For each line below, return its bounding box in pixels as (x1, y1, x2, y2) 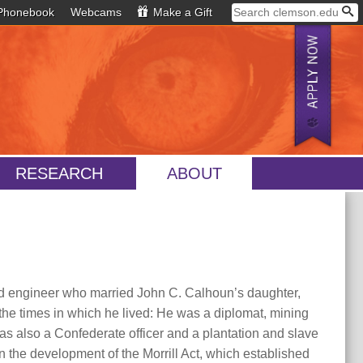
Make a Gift (149, 6, 212, 19)
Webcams (70, 6, 122, 19)
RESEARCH (15, 164, 103, 183)
